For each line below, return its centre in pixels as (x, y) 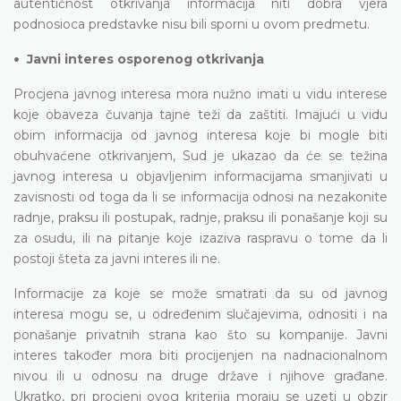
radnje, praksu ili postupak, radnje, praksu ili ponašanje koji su (200, 217)
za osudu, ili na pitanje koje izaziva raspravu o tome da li (200, 238)
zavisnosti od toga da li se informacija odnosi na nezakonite (200, 196)
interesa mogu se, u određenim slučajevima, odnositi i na (200, 314)
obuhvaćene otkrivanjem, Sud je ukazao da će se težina (200, 155)
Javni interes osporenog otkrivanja (145, 59)
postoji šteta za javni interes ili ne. (117, 258)
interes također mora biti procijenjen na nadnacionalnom (200, 355)
